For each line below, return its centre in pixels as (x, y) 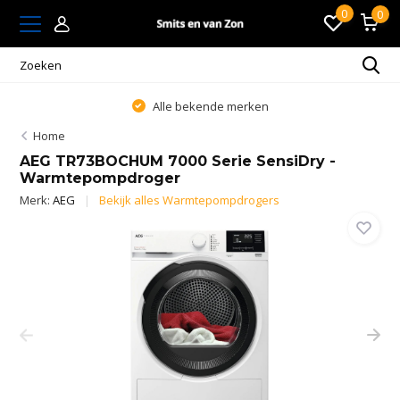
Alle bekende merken (209, 106)
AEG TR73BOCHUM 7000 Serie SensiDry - (178, 161)
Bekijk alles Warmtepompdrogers (190, 200)
